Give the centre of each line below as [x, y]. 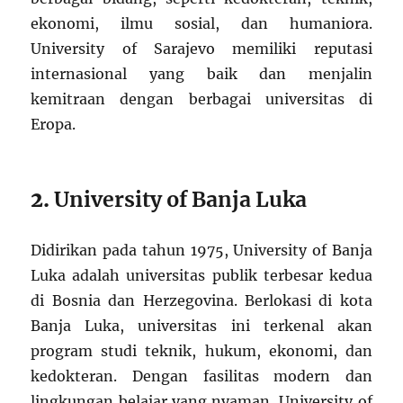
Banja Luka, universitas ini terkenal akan [201, 325]
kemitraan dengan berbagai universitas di [201, 99]
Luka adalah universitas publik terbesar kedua [201, 275]
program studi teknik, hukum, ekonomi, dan [201, 350]
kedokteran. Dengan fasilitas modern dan [201, 376]
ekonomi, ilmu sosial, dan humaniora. [201, 23]
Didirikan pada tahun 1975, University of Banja [201, 250]
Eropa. [54, 124]
